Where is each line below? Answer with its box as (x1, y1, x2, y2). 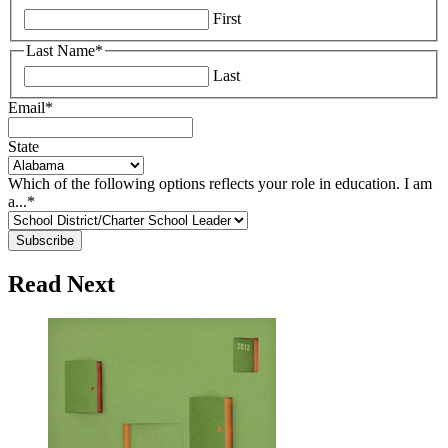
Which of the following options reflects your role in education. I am (8, 175, 432, 192)
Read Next (8, 270, 115, 297)
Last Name (26, 42, 95, 60)
